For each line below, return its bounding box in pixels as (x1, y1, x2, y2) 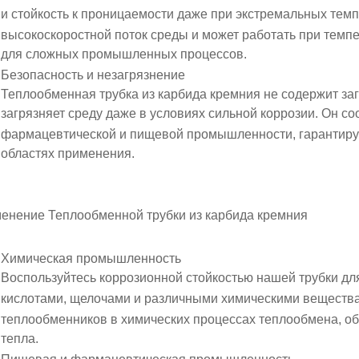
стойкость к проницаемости (11, 7, 174, 21)
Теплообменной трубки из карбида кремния (48, 208, 308, 222)
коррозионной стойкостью (99, 271, 253, 284)
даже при (174, 7, 236, 21)
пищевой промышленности (130, 127, 292, 141)
